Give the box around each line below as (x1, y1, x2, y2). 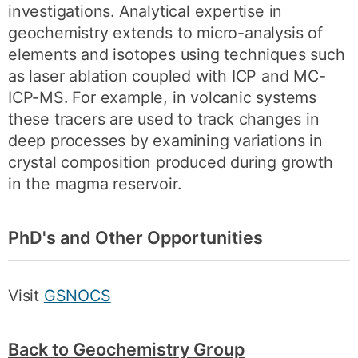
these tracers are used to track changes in (8, 109, 320, 129)
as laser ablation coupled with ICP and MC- (8, 66, 326, 86)
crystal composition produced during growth (8, 153, 333, 173)
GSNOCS (43, 286, 111, 306)
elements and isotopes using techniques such (8, 45, 345, 65)
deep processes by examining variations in (8, 131, 323, 151)
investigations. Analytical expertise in (8, 2, 283, 22)
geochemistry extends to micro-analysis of (8, 23, 323, 43)
